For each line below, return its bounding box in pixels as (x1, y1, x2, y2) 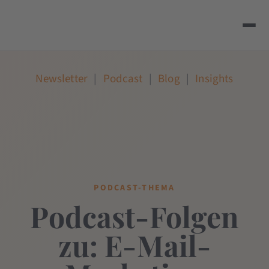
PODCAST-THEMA (94, 181, 175, 194)
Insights (195, 70, 234, 87)
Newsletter (35, 70, 88, 87)
